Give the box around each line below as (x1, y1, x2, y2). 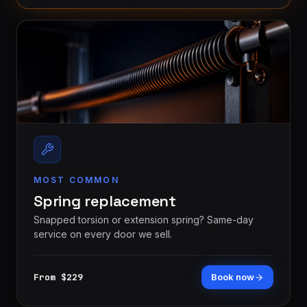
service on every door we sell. (34, 228, 172, 240)
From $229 (34, 271, 83, 283)
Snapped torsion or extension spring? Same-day (34, 214, 254, 225)
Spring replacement (34, 191, 177, 210)
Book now (211, 271, 254, 282)
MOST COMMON (34, 175, 119, 185)
